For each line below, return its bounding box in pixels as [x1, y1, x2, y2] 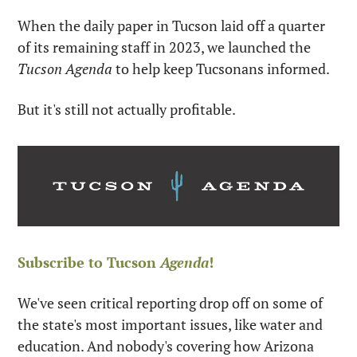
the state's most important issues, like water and [18, 315, 323, 334]
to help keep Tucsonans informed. [112, 59, 332, 78]
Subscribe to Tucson [18, 253, 160, 272]
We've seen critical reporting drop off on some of [18, 293, 323, 312]
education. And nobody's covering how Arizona [18, 336, 314, 355]
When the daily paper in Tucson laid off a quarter [18, 16, 325, 35]
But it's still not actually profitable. [18, 100, 238, 119]
